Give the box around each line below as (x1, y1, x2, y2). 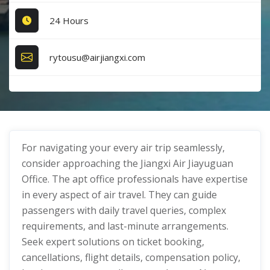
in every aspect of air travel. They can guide (22, 188, 217, 201)
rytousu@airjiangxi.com (49, 51, 146, 63)
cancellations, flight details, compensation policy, (22, 251, 240, 264)
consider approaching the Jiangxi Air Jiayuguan (22, 157, 233, 170)
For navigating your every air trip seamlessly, (22, 141, 225, 154)
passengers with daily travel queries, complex (22, 204, 226, 217)
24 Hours (49, 14, 89, 27)
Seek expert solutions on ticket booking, (22, 235, 204, 248)
